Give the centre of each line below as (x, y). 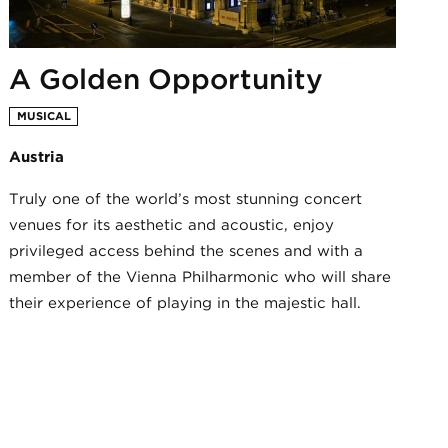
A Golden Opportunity (166, 78)
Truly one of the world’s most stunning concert (186, 198)
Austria (37, 156)
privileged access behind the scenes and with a (186, 250)
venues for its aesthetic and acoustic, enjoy (172, 224)
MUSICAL (43, 115)
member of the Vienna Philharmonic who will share (200, 276)
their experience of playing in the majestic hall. (185, 302)
